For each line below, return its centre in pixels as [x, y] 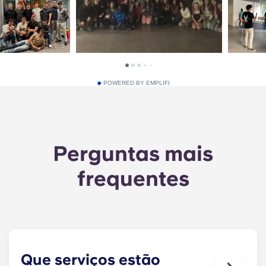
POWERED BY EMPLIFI [136, 83]
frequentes [133, 178]
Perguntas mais [133, 153]
